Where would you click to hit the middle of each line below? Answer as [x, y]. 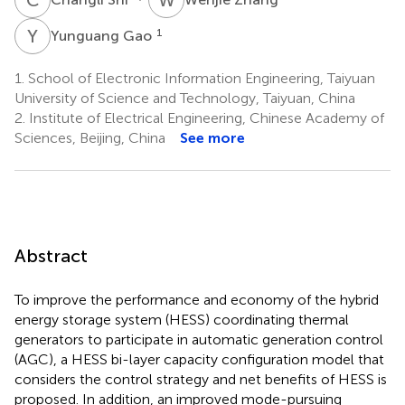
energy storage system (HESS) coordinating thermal [182, 319]
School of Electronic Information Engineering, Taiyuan [200, 78]
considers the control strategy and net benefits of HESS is [201, 379]
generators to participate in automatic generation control [199, 339]
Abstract [51, 255]
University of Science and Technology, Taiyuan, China [185, 98]
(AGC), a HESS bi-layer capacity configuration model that [199, 359]
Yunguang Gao [103, 35]
